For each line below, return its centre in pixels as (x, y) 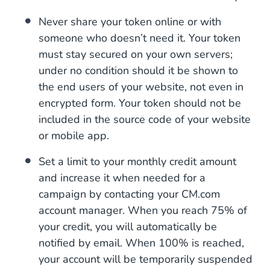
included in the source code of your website (145, 119)
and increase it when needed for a (122, 177)
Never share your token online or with (130, 21)
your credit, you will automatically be (128, 226)
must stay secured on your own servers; (136, 54)
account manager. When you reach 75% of (143, 210)
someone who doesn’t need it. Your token (140, 38)
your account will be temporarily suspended (146, 259)
